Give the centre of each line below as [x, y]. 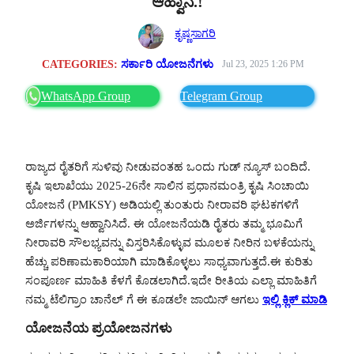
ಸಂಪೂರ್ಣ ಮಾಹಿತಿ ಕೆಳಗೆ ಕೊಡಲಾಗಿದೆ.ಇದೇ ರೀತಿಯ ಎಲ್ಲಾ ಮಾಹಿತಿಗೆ [171, 280]
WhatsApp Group [86, 96]
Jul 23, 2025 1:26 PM [263, 64]
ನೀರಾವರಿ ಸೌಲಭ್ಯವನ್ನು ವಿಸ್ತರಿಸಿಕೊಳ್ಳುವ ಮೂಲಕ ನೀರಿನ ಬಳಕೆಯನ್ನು [169, 242]
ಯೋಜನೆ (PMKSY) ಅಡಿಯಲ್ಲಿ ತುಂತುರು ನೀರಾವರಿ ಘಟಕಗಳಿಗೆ [162, 204]
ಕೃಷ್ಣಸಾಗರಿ [196, 33]
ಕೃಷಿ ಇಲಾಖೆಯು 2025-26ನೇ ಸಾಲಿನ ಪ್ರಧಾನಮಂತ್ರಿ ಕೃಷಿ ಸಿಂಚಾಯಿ [167, 185]
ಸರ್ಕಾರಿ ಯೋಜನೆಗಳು [167, 64]
